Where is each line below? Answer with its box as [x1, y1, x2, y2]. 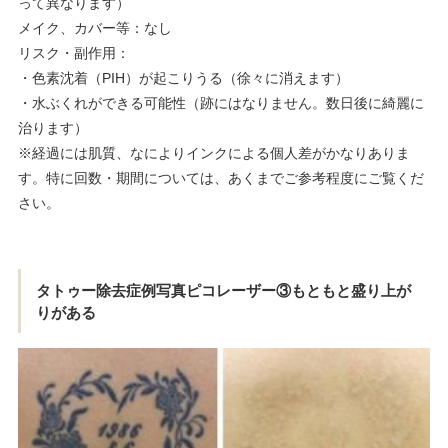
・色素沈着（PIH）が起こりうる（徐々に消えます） [17, 69, 349, 86]
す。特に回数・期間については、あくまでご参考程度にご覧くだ [17, 169, 424, 186]
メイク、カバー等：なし [17, 19, 172, 36]
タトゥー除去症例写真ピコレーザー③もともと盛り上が [35, 279, 411, 300]
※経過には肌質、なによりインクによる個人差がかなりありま [17, 144, 410, 161]
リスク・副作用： [17, 44, 130, 61]
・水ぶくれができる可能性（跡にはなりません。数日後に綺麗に [17, 94, 424, 111]
